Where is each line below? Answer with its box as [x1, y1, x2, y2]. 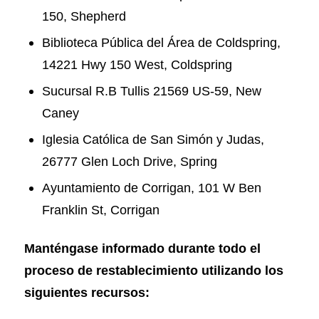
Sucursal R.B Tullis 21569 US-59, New [41, 83, 261, 98]
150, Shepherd [41, 8, 130, 23]
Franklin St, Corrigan [41, 202, 163, 217]
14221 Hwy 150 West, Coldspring [41, 56, 239, 72]
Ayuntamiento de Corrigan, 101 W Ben [41, 179, 261, 195]
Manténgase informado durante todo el [23, 240, 261, 256]
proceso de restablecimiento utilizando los [23, 262, 283, 278]
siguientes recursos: [23, 284, 150, 300]
